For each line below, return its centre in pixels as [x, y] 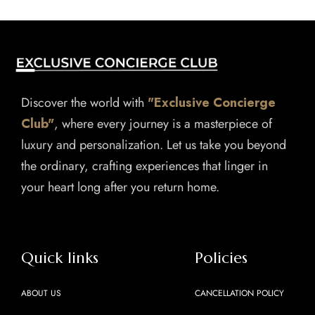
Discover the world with [84, 103]
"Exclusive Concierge [212, 103]
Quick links [60, 258]
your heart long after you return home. [120, 187]
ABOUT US [41, 294]
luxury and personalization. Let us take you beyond [154, 145]
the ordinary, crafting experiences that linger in [144, 166]
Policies [221, 258]
